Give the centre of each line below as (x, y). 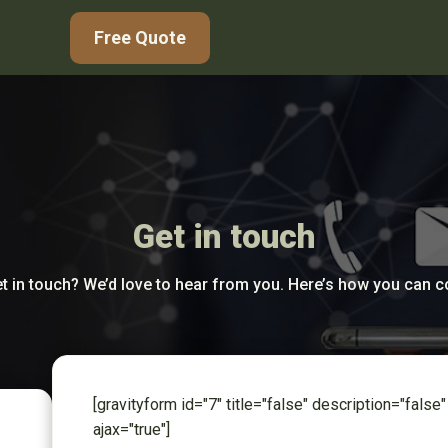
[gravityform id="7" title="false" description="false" (269, 404)
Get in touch (224, 236)
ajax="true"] (131, 429)
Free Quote (140, 37)
